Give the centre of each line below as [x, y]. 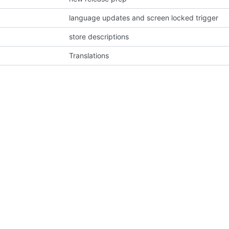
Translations [89, 55]
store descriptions [99, 36]
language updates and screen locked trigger [144, 17]
